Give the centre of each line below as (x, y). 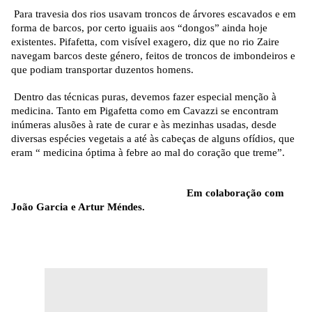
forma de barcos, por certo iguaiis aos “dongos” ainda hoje (139, 28)
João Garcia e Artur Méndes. (78, 207)
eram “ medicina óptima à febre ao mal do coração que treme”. (148, 153)
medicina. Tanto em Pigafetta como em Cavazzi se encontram (145, 111)
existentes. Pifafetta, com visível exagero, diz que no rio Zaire (145, 42)
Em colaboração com (148, 193)
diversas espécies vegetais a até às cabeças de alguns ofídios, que (153, 139)
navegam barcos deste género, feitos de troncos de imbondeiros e (153, 56)
